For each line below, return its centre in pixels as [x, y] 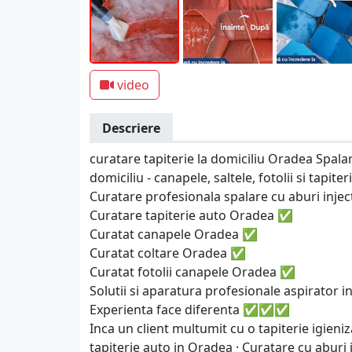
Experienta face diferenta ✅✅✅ [190, 310]
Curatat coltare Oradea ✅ [168, 253]
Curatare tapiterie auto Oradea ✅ [191, 215]
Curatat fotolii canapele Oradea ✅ [192, 272]
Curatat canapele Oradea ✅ [174, 234]
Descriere [131, 128]
